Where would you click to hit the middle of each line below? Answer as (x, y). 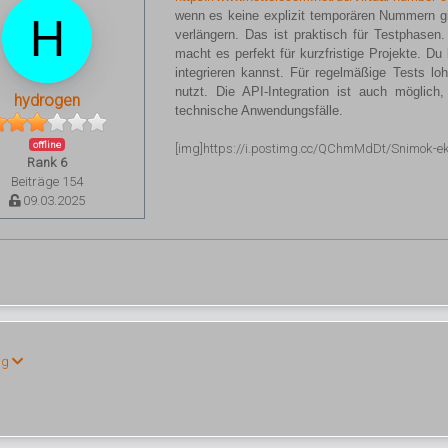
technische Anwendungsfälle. (258, 110)
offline (47, 144)
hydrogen (47, 100)
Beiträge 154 (47, 181)
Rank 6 (47, 162)
